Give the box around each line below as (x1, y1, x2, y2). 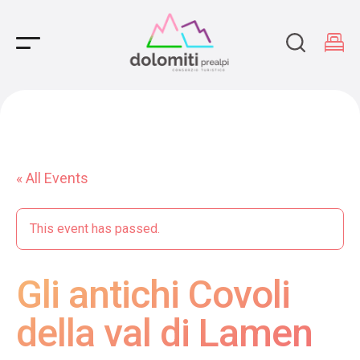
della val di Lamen (16, 310, 313, 356)
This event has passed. (30, 221, 160, 236)
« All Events (16, 170, 88, 186)
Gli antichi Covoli (16, 272, 290, 317)
